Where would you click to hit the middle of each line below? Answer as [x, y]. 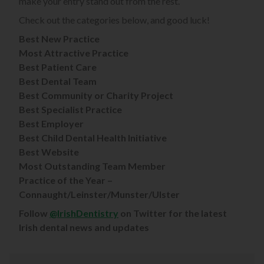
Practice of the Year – [66, 180]
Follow [34, 213]
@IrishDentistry [84, 213]
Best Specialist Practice [70, 110]
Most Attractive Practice [74, 53]
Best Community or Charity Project [96, 95]
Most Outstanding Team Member [92, 166]
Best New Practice [59, 39]
